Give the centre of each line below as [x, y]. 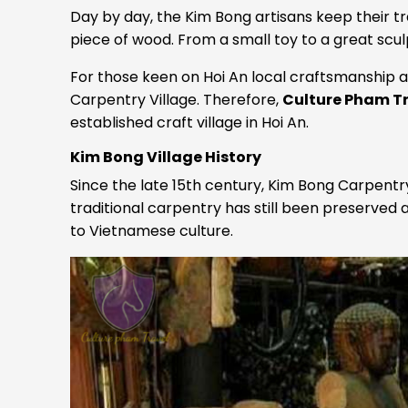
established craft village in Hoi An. [189, 123]
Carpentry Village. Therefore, [176, 100]
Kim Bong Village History [166, 158]
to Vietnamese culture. [152, 231]
